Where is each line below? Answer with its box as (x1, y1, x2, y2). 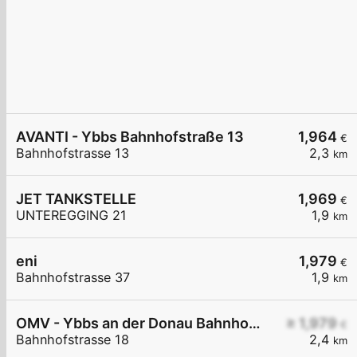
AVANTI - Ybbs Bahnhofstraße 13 (16, 128, 244, 146)
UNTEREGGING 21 (16, 207, 127, 224)
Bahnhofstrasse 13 (16, 145, 129, 162)
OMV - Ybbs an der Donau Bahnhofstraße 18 (249, 315, 261, 332)
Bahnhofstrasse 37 (16, 269, 130, 286)
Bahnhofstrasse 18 (16, 331, 129, 348)
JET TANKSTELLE (16, 190, 136, 208)
